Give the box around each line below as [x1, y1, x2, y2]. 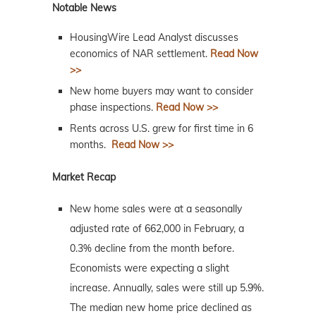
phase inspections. [70, 101, 156, 114]
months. [70, 138, 106, 152]
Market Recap [52, 171, 116, 184]
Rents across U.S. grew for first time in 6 [70, 122, 253, 135]
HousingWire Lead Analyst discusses [70, 31, 238, 44]
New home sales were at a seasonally [70, 202, 242, 216]
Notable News [52, 1, 116, 15]
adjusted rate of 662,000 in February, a [70, 222, 244, 236]
